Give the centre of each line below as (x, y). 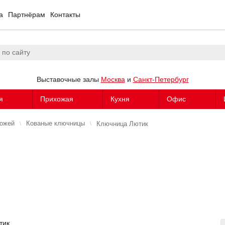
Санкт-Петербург (161, 79)
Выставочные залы (69, 79)
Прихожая (57, 99)
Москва (113, 79)
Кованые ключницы (55, 124)
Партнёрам (27, 15)
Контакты (65, 15)
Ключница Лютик (122, 124)
